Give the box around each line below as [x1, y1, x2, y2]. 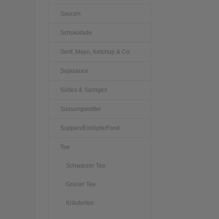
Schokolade [60, 29, 92, 36]
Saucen [60, 10, 81, 17]
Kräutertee [66, 199, 94, 206]
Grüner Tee [66, 180, 96, 188]
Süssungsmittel [60, 105, 101, 112]
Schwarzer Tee [66, 162, 106, 169]
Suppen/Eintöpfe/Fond [60, 124, 120, 131]
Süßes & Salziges [60, 86, 107, 93]
